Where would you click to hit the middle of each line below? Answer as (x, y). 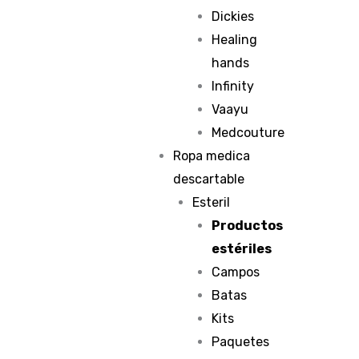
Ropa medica (212, 156)
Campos (236, 272)
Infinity (233, 86)
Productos (248, 226)
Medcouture (248, 133)
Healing (235, 40)
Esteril (212, 202)
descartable (209, 179)
